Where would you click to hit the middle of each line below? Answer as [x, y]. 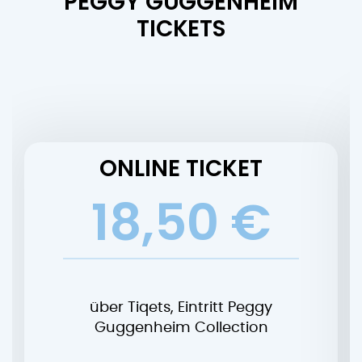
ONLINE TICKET [181, 169]
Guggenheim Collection [181, 328]
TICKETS [181, 29]
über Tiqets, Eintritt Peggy [181, 308]
